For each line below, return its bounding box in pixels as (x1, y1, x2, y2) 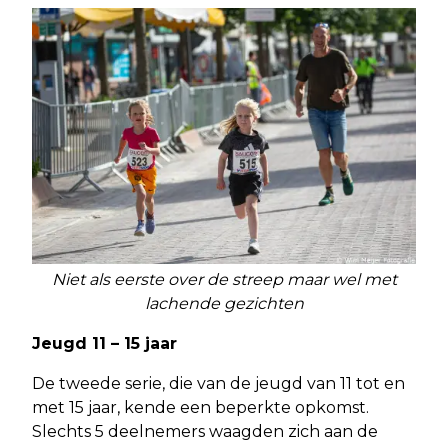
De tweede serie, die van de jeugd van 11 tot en (32, 374, 405, 394)
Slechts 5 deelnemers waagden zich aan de (32, 422, 378, 442)
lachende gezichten (144, 294, 304, 314)
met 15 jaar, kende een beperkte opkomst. (32, 398, 369, 418)
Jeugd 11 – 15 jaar (32, 334, 177, 354)
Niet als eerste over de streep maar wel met (51, 270, 397, 290)
